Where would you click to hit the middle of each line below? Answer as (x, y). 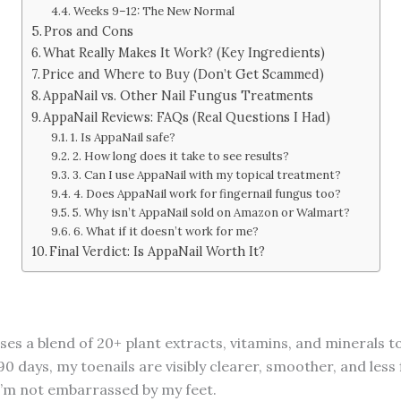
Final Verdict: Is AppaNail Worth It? (158, 252)
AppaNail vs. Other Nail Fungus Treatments (179, 96)
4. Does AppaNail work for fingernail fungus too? (207, 194)
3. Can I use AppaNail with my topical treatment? (206, 175)
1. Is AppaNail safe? (123, 138)
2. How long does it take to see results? (180, 157)
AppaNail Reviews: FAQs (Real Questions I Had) (187, 117)
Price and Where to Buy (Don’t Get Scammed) (183, 74)
